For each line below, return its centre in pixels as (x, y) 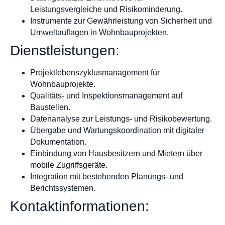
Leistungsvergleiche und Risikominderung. (106, 9)
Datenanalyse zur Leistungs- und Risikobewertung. (121, 119)
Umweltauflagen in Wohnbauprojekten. (99, 32)
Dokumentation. (58, 142)
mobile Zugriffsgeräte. (69, 165)
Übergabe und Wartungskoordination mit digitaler (117, 130)
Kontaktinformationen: (80, 206)
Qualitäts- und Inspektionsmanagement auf (106, 95)
